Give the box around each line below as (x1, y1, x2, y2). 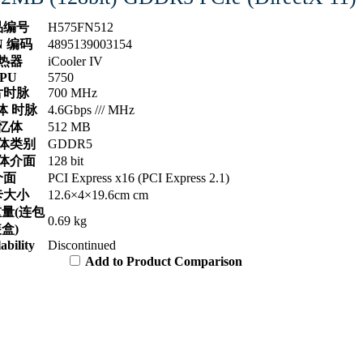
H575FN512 (48, 19, 113, 34)
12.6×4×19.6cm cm (48, 187, 148, 202)
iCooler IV (48, 53, 103, 68)
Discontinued (48, 237, 116, 252)
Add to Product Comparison (85, 254, 242, 268)
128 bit (48, 153, 83, 168)
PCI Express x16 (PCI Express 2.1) (48, 170, 229, 185)
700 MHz (48, 85, 97, 100)
